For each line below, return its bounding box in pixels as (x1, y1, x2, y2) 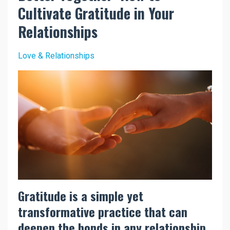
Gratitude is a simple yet (18, 186, 143, 205)
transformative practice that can (18, 202, 187, 221)
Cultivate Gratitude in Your (18, 3, 174, 24)
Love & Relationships (18, 51, 94, 61)
